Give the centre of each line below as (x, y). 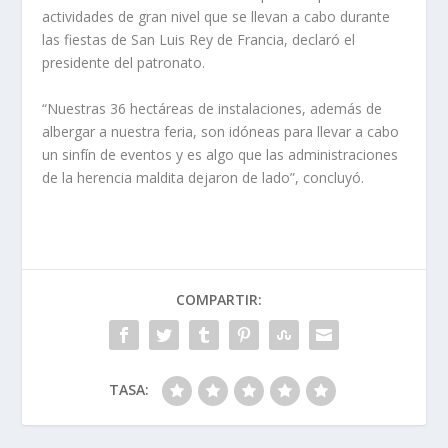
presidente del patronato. (124, 63)
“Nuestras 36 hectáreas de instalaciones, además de (212, 108)
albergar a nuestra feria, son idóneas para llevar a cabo (221, 131)
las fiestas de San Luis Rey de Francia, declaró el (199, 40)
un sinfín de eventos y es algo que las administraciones (220, 154)
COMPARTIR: (219, 299)
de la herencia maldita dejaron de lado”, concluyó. (203, 177)
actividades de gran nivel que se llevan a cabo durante (216, 17)
